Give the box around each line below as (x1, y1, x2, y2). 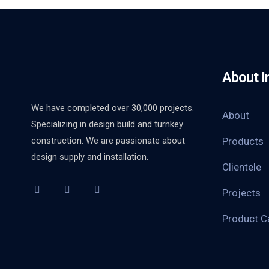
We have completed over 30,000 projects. (31, 103, 194, 113)
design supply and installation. (31, 151, 148, 162)
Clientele (222, 161, 261, 173)
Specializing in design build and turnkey (31, 119, 183, 130)
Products (222, 135, 264, 147)
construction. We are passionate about (31, 135, 185, 146)
